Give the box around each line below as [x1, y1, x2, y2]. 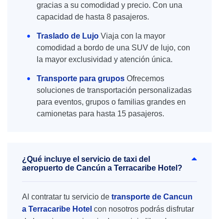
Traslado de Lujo [37, 32, 101, 40]
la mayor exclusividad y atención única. [37, 55, 173, 64]
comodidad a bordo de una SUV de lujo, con [37, 44, 190, 52]
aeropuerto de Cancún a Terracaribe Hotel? [22, 164, 182, 172]
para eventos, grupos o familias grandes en [37, 98, 186, 106]
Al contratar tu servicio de [22, 193, 111, 201]
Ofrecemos [127, 74, 164, 83]
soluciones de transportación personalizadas [37, 86, 192, 94]
